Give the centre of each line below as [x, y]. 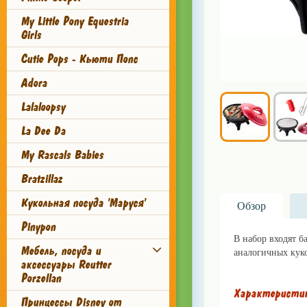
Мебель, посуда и [61, 251]
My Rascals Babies [62, 155]
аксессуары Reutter [66, 265]
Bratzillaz [41, 179]
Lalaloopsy [43, 107]
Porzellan [41, 278]
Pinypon [38, 227]
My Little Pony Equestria [74, 21]
